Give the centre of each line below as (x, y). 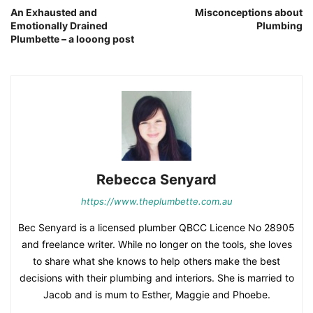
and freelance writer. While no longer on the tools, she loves (156, 245)
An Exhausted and (54, 13)
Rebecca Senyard (156, 180)
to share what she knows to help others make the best (156, 261)
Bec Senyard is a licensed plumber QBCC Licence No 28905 (156, 228)
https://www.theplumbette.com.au (156, 202)
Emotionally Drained (59, 26)
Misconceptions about (249, 13)
